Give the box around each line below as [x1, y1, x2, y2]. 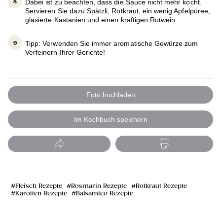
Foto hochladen [86, 91, 135, 99]
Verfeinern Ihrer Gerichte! [25, 48, 106, 56]
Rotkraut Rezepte [136, 183, 187, 190]
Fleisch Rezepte [15, 183, 62, 190]
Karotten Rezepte [15, 190, 67, 198]
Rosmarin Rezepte [71, 183, 127, 190]
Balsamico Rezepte [76, 190, 133, 198]
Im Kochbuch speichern [74, 115, 147, 124]
